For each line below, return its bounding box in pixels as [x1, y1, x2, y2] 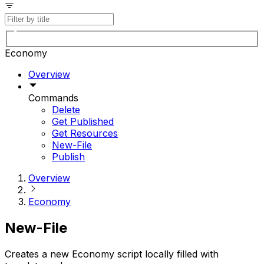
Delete [52, 104, 80, 116]
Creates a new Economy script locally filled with [5, 248, 219, 260]
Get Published [52, 115, 114, 128]
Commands [28, 92, 78, 104]
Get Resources [52, 127, 118, 140]
